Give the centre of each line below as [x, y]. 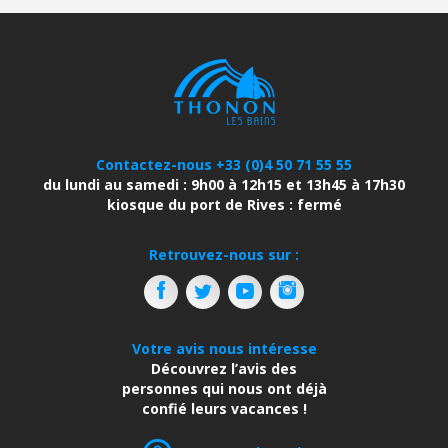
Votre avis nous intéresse [224, 348]
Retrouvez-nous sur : [224, 254]
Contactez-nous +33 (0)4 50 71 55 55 [224, 164]
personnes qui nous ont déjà [224, 388]
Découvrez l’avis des [224, 368]
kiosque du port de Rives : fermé [224, 204]
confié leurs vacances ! [224, 408]
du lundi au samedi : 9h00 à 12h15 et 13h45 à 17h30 [224, 184]
